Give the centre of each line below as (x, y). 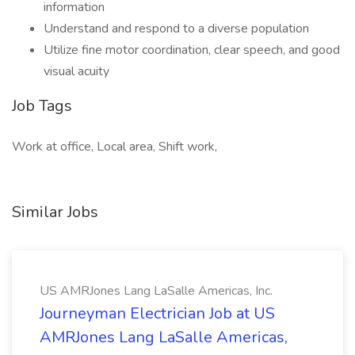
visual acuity (76, 71)
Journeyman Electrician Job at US (157, 313)
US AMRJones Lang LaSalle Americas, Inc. (156, 291)
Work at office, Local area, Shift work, (115, 147)
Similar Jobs (55, 212)
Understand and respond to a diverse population (176, 29)
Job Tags (42, 106)
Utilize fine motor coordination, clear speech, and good (192, 50)
